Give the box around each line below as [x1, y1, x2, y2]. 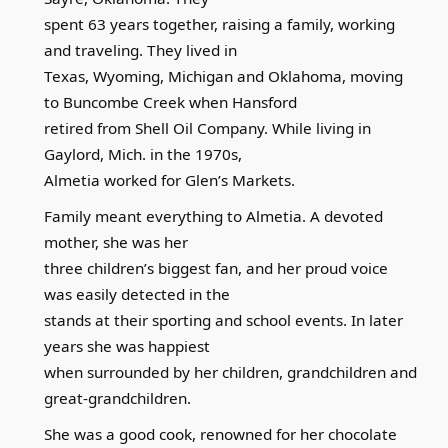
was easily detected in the [43, 284, 230, 304]
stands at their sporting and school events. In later [43, 310, 403, 330]
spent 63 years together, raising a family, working [43, 14, 395, 34]
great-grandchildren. [43, 388, 191, 408]
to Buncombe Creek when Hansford [43, 92, 297, 112]
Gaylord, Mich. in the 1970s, [43, 144, 242, 164]
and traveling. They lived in [43, 40, 237, 60]
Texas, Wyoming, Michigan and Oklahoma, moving [43, 66, 403, 86]
